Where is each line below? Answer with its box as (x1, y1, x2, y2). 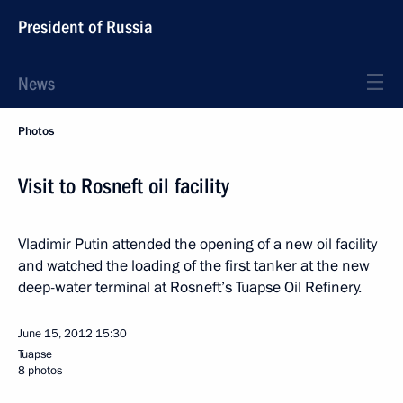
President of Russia (18, 16, 153, 38)
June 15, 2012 (18, 326, 93, 342)
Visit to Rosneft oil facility (18, 174, 229, 199)
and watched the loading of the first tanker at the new (18, 255, 370, 276)
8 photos (18, 363, 62, 379)
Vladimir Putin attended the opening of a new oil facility (18, 234, 377, 255)
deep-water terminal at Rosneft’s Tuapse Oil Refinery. (18, 277, 362, 298)
